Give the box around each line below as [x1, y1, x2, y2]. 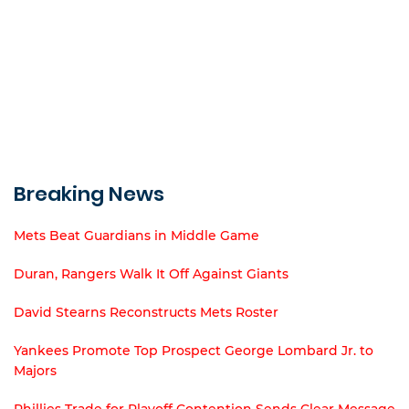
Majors [14, 362, 57, 379]
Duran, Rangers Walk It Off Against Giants [14, 265, 288, 282]
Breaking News [14, 179, 164, 208]
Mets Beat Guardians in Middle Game [14, 226, 259, 244]
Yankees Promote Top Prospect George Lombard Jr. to [14, 341, 373, 359]
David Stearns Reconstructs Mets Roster [14, 303, 278, 320]
